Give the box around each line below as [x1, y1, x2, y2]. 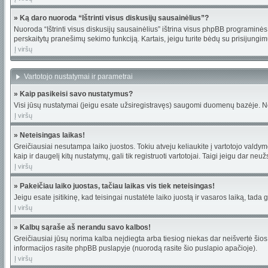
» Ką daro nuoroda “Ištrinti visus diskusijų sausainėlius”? [14, 14, 209, 22]
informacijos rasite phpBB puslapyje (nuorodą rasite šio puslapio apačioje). [14, 244, 257, 252]
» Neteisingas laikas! [14, 131, 85, 139]
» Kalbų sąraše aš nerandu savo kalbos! [14, 223, 151, 232]
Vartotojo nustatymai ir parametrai [24, 72, 135, 81]
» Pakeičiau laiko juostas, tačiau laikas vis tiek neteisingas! [14, 182, 215, 190]
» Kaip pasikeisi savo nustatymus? [14, 90, 133, 98]
